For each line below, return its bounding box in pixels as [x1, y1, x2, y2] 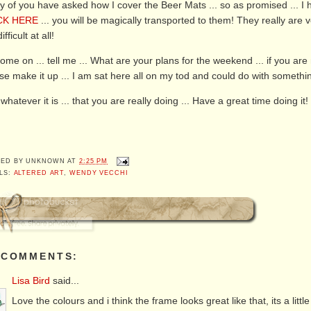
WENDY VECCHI [69, 169, 128, 177]
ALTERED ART [13, 169, 65, 177]
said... [50, 275, 80, 287]
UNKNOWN [26, 158, 65, 165]
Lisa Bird [12, 275, 51, 287]
